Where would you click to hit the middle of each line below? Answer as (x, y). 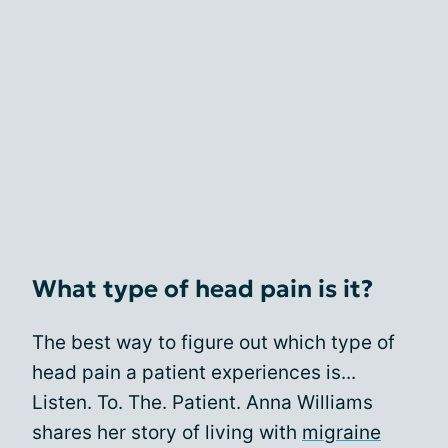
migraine (341, 432)
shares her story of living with (167, 432)
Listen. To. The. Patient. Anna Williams (202, 402)
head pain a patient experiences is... (194, 372)
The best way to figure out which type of (213, 342)
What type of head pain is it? (202, 288)
